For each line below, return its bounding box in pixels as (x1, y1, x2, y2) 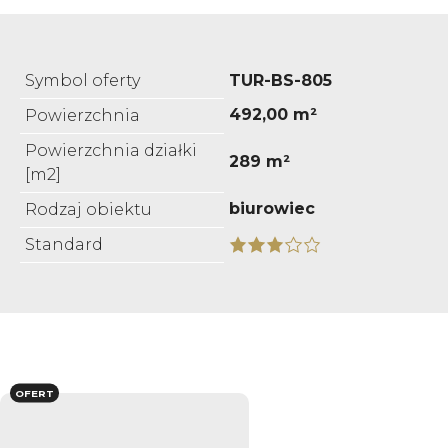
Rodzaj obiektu (25, 199, 152, 219)
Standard (25, 234, 103, 254)
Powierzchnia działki (25, 140, 197, 160)
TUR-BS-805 (229, 70, 332, 90)
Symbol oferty (25, 70, 140, 90)
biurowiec (229, 198, 315, 218)
